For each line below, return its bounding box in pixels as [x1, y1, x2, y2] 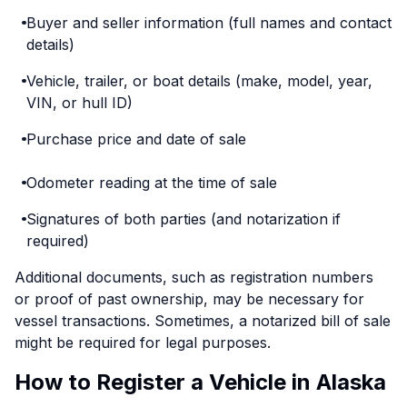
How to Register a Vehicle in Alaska [15, 369, 386, 395]
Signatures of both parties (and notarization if [25, 210, 341, 228]
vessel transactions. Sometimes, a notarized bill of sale [15, 312, 391, 330]
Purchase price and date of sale [25, 130, 246, 148]
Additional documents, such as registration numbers [15, 268, 373, 286]
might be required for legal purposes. [15, 333, 271, 352]
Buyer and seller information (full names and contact [25, 14, 392, 32]
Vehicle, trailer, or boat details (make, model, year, [25, 72, 372, 90]
